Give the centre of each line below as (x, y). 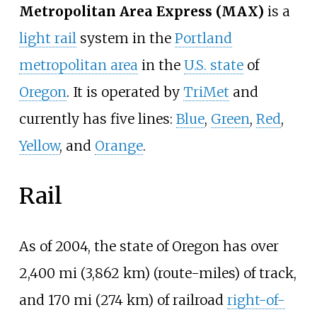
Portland (203, 39)
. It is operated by (125, 92)
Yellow (39, 146)
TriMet (206, 92)
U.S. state (213, 65)
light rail (47, 39)
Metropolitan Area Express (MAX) (141, 12)
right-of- (256, 300)
